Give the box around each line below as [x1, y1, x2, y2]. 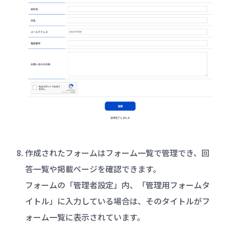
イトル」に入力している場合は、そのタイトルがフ [25, 194, 210, 207]
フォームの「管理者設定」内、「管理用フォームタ [25, 178, 210, 191]
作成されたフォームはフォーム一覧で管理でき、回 [25, 146, 209, 159]
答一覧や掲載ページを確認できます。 [25, 162, 161, 175]
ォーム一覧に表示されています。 [25, 210, 145, 223]
